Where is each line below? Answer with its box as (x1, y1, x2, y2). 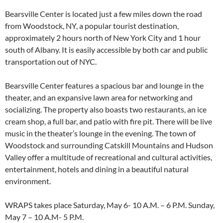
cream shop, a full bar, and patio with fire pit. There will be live (5, 116, 212, 126)
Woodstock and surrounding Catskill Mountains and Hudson (5, 140, 213, 150)
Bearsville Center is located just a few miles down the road (5, 9, 202, 18)
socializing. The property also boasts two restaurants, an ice (5, 105, 207, 114)
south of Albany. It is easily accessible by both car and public (5, 45, 208, 54)
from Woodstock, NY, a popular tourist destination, (5, 21, 179, 30)
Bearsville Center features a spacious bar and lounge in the (5, 81, 204, 90)
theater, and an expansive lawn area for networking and (5, 93, 193, 102)
